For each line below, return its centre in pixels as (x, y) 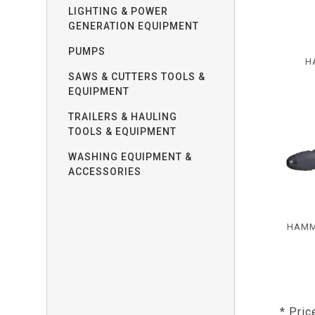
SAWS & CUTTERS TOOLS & (137, 77)
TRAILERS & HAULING (123, 117)
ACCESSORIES (105, 172)
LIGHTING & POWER (118, 11)
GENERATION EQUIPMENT (134, 26)
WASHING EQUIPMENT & (130, 157)
